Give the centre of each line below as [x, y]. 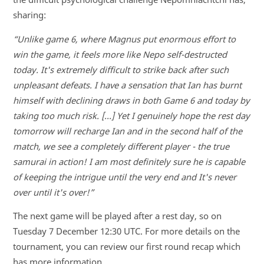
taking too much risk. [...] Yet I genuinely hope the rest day [131, 115]
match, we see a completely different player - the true [121, 146]
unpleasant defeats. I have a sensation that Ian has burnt [127, 85]
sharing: [29, 14]
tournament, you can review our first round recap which [126, 247]
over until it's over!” [53, 192]
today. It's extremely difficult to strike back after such [121, 69]
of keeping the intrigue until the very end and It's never [124, 176]
